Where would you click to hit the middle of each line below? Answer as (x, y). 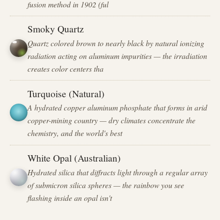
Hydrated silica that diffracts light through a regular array (118, 172)
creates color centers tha (66, 69)
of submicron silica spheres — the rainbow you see (106, 185)
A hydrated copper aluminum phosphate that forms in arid (118, 108)
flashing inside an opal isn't (70, 197)
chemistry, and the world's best (75, 133)
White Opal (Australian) (74, 157)
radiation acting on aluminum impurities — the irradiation (118, 56)
